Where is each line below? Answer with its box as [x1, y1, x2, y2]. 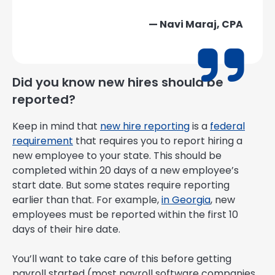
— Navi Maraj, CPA [149, 17, 243, 32]
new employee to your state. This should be [12, 149, 222, 163]
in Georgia [161, 193, 211, 207]
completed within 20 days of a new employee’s [12, 163, 239, 178]
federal [210, 119, 245, 134]
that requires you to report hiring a [73, 134, 242, 149]
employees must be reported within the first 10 [12, 207, 238, 222]
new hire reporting [100, 119, 190, 134]
